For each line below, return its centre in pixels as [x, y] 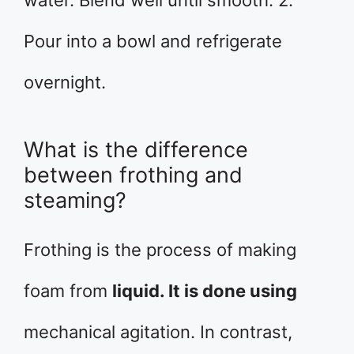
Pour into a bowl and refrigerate [153, 41]
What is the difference [136, 150]
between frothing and [133, 175]
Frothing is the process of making [160, 250]
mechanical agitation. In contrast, [158, 332]
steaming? [75, 200]
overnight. [65, 82]
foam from [68, 291]
